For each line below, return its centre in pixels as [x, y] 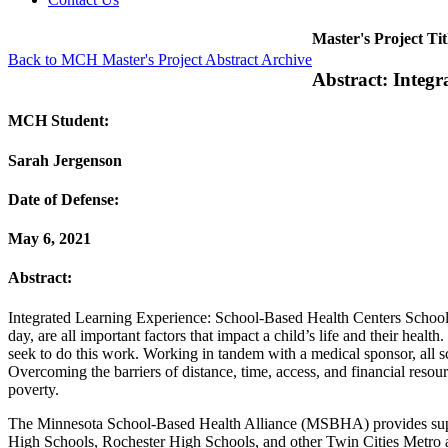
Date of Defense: [63, 199]
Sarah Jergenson [65, 160]
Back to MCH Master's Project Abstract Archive [160, 59]
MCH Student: [58, 121]
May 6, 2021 [49, 239]
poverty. [33, 389]
